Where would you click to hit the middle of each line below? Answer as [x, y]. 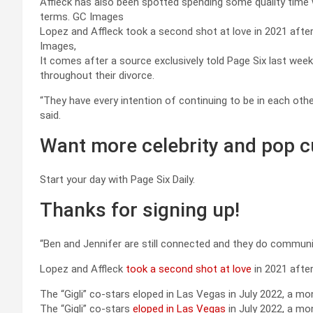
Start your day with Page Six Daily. [117, 179]
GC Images [98, 16]
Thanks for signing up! [140, 210]
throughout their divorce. [97, 75]
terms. [56, 16]
